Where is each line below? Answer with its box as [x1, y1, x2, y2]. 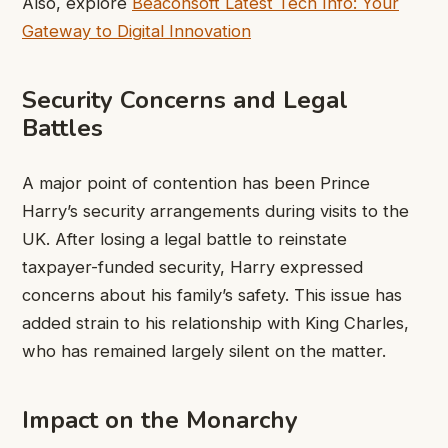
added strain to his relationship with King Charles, [22, 312, 409, 333]
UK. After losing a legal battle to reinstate [22, 228, 347, 249]
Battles [22, 112, 103, 145]
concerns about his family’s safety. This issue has [22, 284, 402, 305]
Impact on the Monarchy [22, 403, 298, 436]
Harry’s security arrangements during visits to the [22, 200, 409, 221]
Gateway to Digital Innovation [22, 21, 251, 42]
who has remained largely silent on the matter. [22, 340, 386, 361]
